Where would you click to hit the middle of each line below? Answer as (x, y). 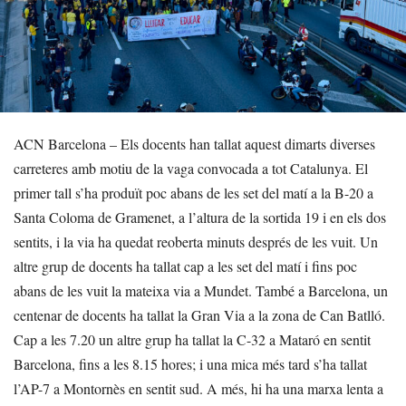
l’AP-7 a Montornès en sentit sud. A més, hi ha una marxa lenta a (198, 388)
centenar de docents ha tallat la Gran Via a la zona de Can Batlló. (199, 314)
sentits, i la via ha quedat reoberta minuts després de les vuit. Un (196, 241)
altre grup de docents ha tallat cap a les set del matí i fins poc (185, 266)
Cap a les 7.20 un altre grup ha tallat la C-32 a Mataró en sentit (192, 339)
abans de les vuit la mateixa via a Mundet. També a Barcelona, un (201, 290)
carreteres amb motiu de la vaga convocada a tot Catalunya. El (191, 168)
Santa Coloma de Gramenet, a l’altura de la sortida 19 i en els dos (200, 217)
